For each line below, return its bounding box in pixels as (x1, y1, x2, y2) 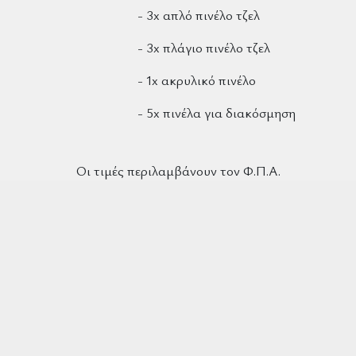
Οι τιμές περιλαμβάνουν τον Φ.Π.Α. (75, 161, 281, 180)
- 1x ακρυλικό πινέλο (137, 71, 256, 90)
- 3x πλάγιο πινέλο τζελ (137, 38, 270, 57)
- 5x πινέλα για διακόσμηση (137, 103, 296, 122)
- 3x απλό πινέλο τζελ (137, 6, 260, 25)
